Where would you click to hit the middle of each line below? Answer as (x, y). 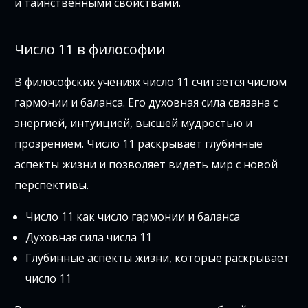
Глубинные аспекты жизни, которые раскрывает (158, 257)
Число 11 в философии (90, 49)
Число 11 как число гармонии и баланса (133, 216)
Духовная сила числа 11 (89, 237)
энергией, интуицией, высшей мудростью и (134, 123)
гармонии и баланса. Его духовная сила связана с (146, 102)
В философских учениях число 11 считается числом (151, 81)
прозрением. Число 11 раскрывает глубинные (139, 143)
